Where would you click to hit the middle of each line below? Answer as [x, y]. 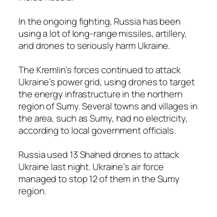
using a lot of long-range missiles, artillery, [103, 33]
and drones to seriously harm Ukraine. [94, 45]
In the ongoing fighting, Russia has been [100, 21]
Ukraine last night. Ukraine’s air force [91, 166]
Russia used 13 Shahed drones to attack [99, 154]
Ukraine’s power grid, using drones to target [107, 82]
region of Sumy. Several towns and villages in [108, 106]
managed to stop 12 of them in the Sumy [99, 178]
